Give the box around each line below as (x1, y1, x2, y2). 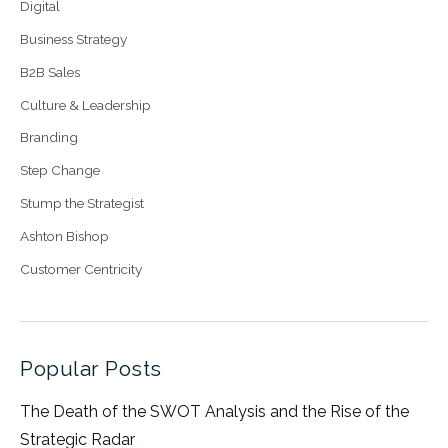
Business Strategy (20, 31, 127, 48)
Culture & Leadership (20, 96, 151, 113)
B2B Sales (20, 63, 80, 80)
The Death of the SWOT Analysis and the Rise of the (20, 402, 409, 422)
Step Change (20, 162, 100, 179)
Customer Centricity (20, 260, 142, 277)
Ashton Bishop (20, 227, 109, 244)
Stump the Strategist (20, 195, 144, 212)
